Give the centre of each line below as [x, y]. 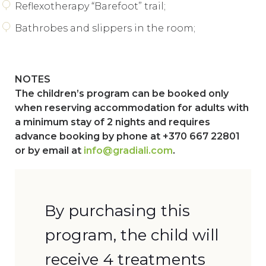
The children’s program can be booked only [122, 93]
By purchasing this [117, 210]
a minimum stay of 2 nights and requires [113, 122]
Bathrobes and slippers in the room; [105, 28]
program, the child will [132, 235]
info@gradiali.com [128, 150]
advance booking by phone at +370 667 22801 [127, 136]
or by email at [49, 150]
